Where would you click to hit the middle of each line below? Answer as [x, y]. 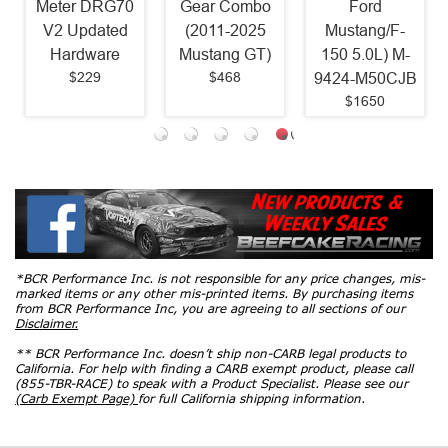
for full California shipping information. [251, 398]
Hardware [85, 55]
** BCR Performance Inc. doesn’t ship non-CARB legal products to [210, 353]
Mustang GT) [225, 55]
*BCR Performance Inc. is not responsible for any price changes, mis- [220, 278]
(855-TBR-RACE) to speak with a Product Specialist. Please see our [211, 383]
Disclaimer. [46, 323]
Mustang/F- [365, 31]
